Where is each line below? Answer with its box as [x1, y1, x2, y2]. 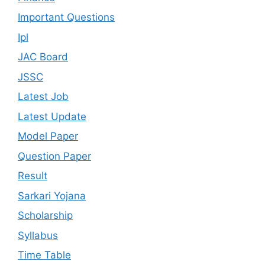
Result [18, 170, 47, 182]
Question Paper [18, 150, 91, 162]
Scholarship [18, 209, 73, 222]
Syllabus [18, 229, 58, 241]
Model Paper [18, 130, 78, 143]
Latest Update [18, 110, 86, 122]
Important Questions [18, 11, 115, 24]
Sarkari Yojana [18, 189, 86, 202]
